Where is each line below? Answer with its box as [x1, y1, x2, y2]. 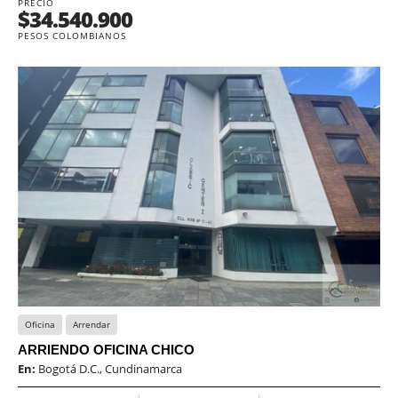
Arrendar [73, 318, 110, 331]
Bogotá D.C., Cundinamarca [38, 361, 182, 378]
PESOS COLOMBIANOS [18, 29, 126, 43]
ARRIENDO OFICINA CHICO [18, 342, 195, 358]
